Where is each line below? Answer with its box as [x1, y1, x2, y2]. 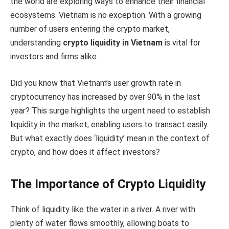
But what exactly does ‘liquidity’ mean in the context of [10, 133, 210, 143]
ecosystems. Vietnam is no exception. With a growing [10, 10, 201, 20]
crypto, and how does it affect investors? [10, 147, 160, 157]
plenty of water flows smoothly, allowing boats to [10, 218, 189, 228]
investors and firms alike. [10, 52, 98, 62]
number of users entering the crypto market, [10, 24, 170, 34]
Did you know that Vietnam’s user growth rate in [10, 78, 181, 88]
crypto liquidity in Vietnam [63, 38, 163, 48]
